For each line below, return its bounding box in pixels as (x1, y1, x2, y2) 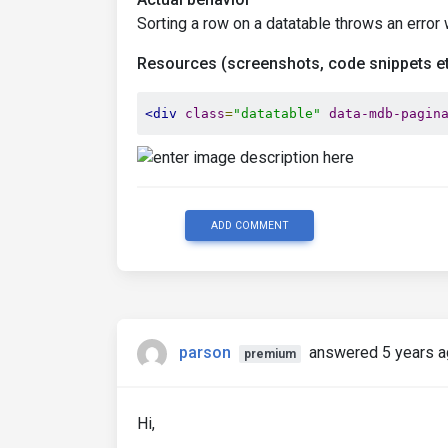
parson (179, 343, 231, 362)
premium (243, 347, 296, 361)
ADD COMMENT (210, 218, 289, 232)
